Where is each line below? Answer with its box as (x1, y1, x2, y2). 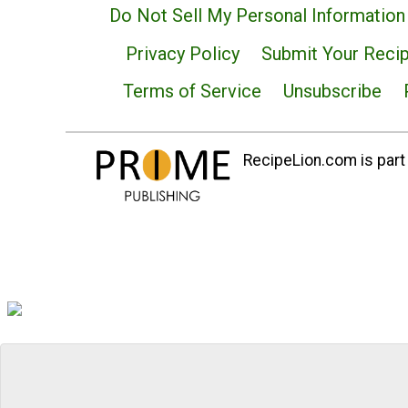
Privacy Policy (125, 42, 240, 65)
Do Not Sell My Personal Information (109, 5, 405, 27)
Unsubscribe (283, 80, 382, 103)
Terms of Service (123, 80, 261, 103)
